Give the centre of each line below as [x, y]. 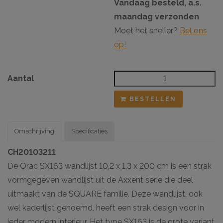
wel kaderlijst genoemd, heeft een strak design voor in [106, 208]
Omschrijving [34, 131]
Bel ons [193, 30]
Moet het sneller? [147, 30]
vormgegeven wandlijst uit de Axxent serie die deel [100, 180]
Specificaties [89, 131]
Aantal [21, 78]
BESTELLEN [152, 99]
